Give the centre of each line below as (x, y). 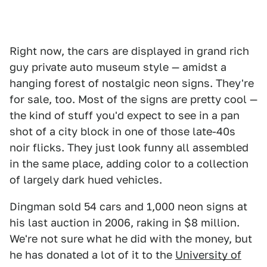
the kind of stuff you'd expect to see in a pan (125, 115)
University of (208, 255)
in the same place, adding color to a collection (129, 164)
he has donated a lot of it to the (92, 255)
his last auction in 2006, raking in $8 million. (125, 223)
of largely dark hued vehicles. (86, 180)
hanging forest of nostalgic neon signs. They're (132, 83)
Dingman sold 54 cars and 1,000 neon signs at (128, 207)
